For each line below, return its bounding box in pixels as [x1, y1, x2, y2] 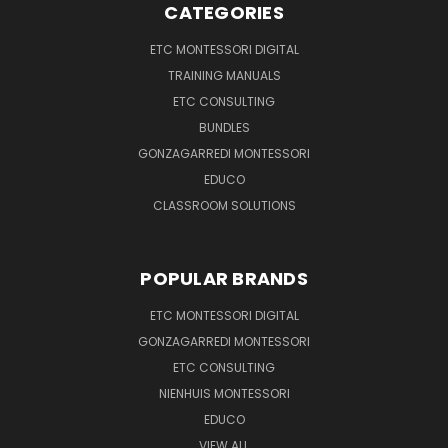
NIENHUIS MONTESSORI [158, 384, 290, 402]
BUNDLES [198, 118, 250, 136]
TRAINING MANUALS [167, 66, 281, 84]
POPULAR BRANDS [140, 265, 308, 291]
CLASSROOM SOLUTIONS [152, 196, 296, 214]
